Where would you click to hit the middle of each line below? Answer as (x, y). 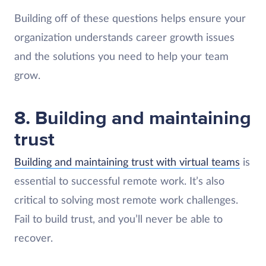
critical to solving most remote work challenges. (126, 201)
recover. (34, 239)
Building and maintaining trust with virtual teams (127, 163)
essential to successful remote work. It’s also (119, 182)
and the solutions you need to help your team (121, 57)
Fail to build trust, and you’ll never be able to (118, 220)
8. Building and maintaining (133, 119)
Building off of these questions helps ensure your (130, 19)
